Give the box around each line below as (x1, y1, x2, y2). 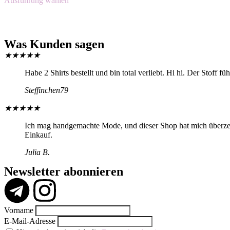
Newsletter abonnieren (4, 164, 123, 178)
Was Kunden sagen (4, 37, 104, 51)
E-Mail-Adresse (4, 216, 55, 225)
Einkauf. (25, 130, 52, 139)
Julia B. (25, 147, 50, 157)
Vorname (4, 205, 33, 215)
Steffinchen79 (25, 85, 68, 94)
